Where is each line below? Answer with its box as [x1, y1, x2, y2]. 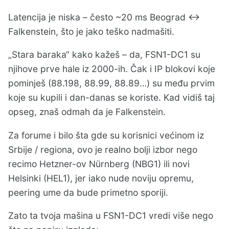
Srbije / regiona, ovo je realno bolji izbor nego [8, 144, 197, 155]
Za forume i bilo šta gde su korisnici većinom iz [8, 129, 204, 141]
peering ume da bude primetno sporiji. [8, 187, 168, 198]
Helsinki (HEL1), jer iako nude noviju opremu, [8, 172, 194, 184]
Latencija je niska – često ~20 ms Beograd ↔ [8, 11, 200, 22]
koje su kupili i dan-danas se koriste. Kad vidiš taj [8, 92, 215, 103]
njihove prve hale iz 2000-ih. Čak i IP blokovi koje [8, 63, 215, 75]
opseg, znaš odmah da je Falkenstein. [8, 106, 166, 118]
